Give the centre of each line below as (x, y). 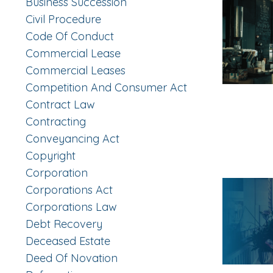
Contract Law (60, 105)
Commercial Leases (76, 71)
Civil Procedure (63, 19)
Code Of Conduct (70, 37)
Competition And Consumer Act (106, 88)
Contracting (56, 122)
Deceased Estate (68, 241)
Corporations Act (69, 190)
